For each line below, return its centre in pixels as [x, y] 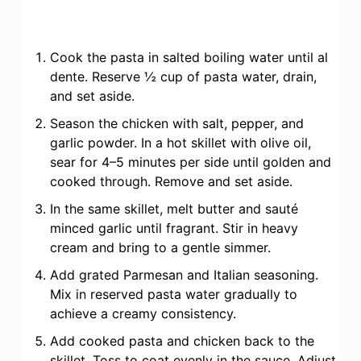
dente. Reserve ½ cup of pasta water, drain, [183, 76]
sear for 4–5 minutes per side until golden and [191, 162]
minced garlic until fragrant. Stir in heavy [174, 228]
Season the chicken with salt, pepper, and [177, 123]
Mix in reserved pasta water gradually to [174, 294]
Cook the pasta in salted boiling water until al [189, 57]
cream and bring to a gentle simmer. [160, 247]
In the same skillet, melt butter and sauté [174, 208]
